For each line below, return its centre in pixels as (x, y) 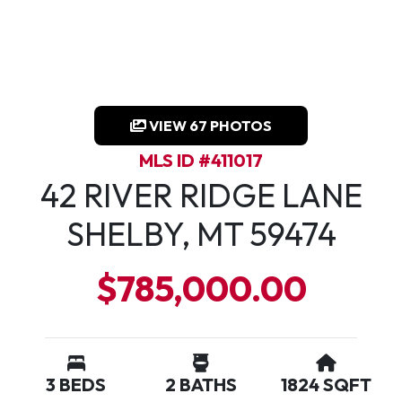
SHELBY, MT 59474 (201, 234)
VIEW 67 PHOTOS (209, 126)
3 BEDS (76, 385)
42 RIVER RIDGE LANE (201, 195)
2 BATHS (201, 385)
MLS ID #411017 (201, 160)
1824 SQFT (326, 385)
